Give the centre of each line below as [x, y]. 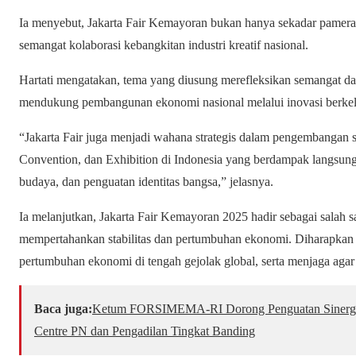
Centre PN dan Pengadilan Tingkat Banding [145, 331]
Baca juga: [63, 309]
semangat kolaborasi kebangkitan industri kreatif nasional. [164, 45]
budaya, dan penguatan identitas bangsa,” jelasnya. [146, 182]
